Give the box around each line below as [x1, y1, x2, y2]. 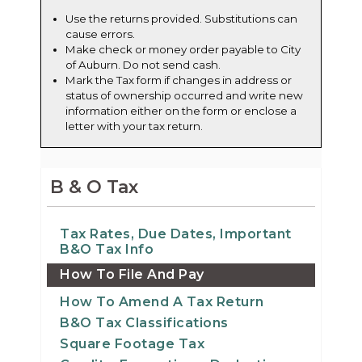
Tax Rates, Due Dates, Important [60, 225, 292, 242]
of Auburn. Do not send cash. [65, 57, 221, 71]
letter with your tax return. [65, 119, 205, 133]
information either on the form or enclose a [65, 103, 297, 117]
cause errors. [65, 27, 135, 40]
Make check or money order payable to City [65, 42, 301, 56]
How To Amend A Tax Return [60, 293, 264, 309]
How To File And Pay [60, 266, 204, 282]
